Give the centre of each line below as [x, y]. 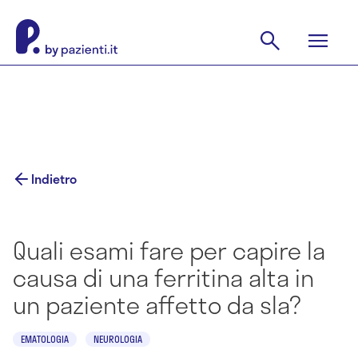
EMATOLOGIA [45, 339]
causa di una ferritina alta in [163, 277]
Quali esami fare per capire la [169, 250]
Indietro [54, 179]
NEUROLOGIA [118, 339]
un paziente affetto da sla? [157, 304]
